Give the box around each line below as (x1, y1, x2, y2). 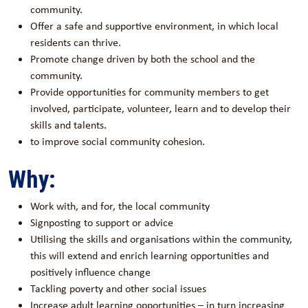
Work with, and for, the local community (30, 199, 210, 213)
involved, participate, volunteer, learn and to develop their (30, 101, 291, 115)
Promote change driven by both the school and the (30, 52, 255, 66)
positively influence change (30, 265, 151, 279)
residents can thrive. (30, 35, 121, 49)
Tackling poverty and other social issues (30, 281, 206, 296)
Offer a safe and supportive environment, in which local (30, 19, 278, 33)
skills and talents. (30, 118, 107, 132)
